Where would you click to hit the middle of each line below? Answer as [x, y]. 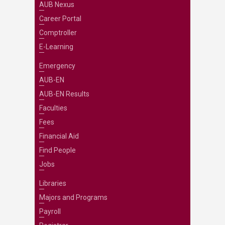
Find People [57, 150]
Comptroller [58, 33]
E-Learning [56, 47]
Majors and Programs [73, 197]
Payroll [50, 211]
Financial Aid [59, 136]
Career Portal [60, 19]
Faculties [53, 108]
